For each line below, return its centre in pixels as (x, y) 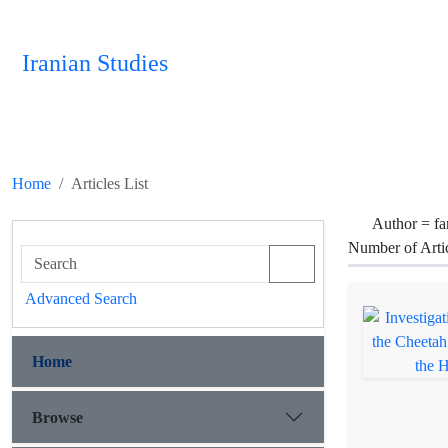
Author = (403, 223)
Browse (57, 417)
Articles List (109, 183)
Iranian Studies (95, 63)
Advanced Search (81, 298)
